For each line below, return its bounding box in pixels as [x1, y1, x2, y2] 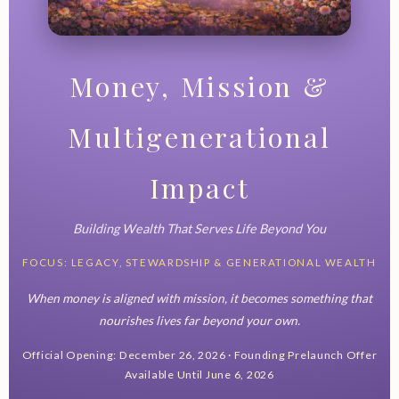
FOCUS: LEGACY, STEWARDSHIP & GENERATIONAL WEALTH [22, 256, 377, 269]
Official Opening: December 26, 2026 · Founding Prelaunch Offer [21, 348, 378, 362]
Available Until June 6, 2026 [125, 368, 274, 382]
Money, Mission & [69, 67, 330, 104]
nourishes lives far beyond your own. [99, 312, 300, 328]
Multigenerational [68, 118, 331, 155]
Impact [149, 168, 250, 206]
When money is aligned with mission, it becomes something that [27, 289, 372, 305]
